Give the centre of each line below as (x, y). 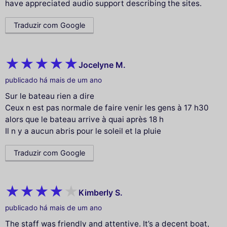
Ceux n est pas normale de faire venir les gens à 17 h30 (107, 108)
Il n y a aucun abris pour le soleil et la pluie (83, 131)
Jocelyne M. (102, 65)
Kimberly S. (101, 192)
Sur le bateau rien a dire (50, 96)
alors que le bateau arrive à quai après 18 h (84, 120)
